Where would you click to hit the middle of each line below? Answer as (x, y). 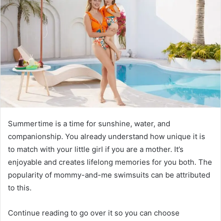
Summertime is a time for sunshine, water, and (89, 124)
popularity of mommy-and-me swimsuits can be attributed (109, 175)
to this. (20, 188)
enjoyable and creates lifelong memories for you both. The (110, 162)
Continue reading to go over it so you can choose (94, 213)
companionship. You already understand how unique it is (107, 137)
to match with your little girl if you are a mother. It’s (96, 149)
